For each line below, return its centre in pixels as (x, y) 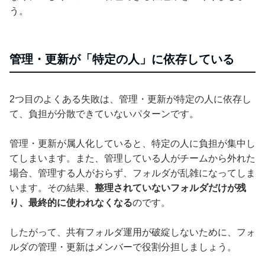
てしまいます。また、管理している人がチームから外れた (132, 158)
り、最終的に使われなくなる (71, 202)
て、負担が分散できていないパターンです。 (104, 114)
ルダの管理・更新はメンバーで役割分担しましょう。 (123, 247)
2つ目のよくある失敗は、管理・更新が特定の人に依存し (130, 99)
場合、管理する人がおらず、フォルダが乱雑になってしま (132, 173)
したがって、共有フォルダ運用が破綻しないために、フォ (132, 232)
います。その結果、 (52, 188)
